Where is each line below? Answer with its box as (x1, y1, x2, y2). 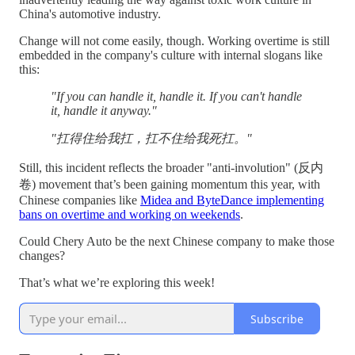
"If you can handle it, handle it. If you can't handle (51, 90, 302, 104)
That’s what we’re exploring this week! (19, 276, 215, 290)
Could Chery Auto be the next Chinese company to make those (19, 235, 334, 249)
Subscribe (250, 311, 303, 326)
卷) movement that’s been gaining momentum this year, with (19, 177, 320, 192)
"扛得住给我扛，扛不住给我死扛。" (51, 132, 252, 146)
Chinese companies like (19, 193, 140, 208)
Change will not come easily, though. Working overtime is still (19, 34, 330, 48)
